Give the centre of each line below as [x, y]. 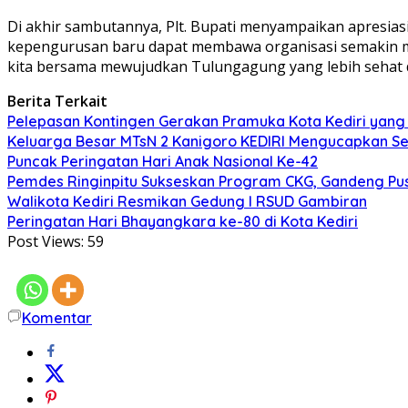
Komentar [57, 317]
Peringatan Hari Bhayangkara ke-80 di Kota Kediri [183, 221]
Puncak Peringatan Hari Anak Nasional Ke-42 [163, 161]
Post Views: [46, 241]
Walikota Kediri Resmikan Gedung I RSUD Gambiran [187, 201]
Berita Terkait [57, 101]
